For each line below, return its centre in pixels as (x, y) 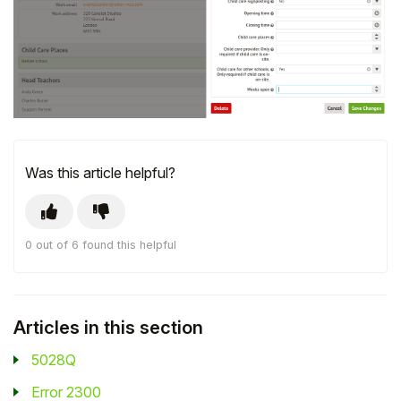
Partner (170, 120)
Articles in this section (108, 328)
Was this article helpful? (100, 173)
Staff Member (170, 74)
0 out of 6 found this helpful (101, 245)
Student (170, 27)
